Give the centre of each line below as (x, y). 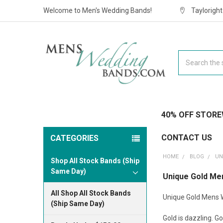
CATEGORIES (74, 138)
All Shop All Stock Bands (91, 193)
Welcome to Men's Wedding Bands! (97, 10)
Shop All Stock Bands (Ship (95, 161)
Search (189, 55)
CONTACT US (186, 137)
